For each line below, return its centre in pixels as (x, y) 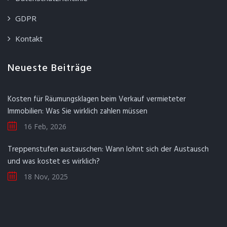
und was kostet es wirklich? (54, 162)
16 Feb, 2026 (44, 127)
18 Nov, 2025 (45, 177)
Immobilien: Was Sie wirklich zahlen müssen (78, 112)
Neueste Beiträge (50, 69)
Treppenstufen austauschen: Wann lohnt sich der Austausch (108, 150)
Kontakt (29, 39)
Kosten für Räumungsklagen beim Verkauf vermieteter (97, 100)
